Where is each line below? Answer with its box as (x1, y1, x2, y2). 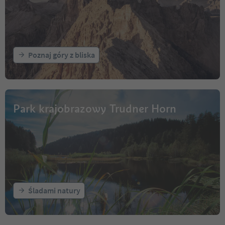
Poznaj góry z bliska (28, 49, 95, 60)
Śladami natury (28, 185, 80, 195)
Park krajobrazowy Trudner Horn (13, 101, 176, 116)
